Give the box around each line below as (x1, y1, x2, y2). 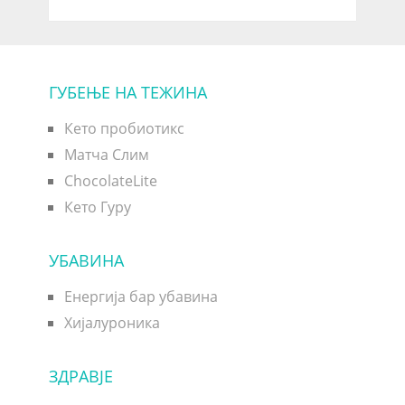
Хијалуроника (63, 312, 160, 333)
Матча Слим (63, 144, 149, 165)
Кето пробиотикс (63, 118, 184, 138)
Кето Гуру (63, 196, 131, 217)
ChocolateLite (63, 170, 157, 191)
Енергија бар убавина (63, 286, 218, 306)
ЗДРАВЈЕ (48, 364, 113, 387)
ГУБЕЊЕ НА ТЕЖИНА (48, 80, 207, 103)
